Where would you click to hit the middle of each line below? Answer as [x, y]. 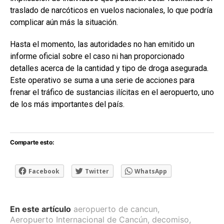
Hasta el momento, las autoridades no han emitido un [102, 44]
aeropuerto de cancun [115, 209]
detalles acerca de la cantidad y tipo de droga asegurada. [109, 68]
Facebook [44, 171]
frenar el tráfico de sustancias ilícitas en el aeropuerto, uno [112, 92]
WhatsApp [151, 171]
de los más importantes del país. [67, 104]
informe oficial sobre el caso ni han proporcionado [97, 56]
